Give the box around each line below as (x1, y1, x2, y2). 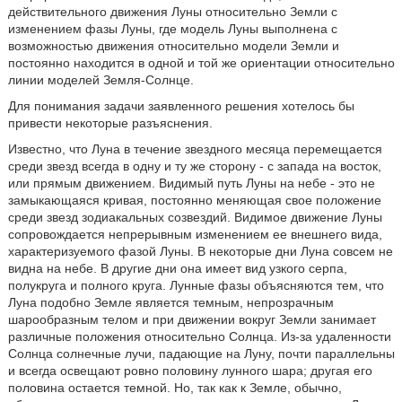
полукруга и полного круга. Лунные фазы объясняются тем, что (7, 278, 384, 293)
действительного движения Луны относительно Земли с (7, 4, 337, 19)
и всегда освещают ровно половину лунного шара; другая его (7, 363, 372, 378)
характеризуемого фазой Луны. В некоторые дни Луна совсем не (7, 244, 393, 258)
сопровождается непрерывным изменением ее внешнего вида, (7, 227, 382, 241)
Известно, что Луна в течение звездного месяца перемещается (7, 142, 382, 156)
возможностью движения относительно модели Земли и (7, 39, 339, 53)
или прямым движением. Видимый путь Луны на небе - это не (7, 176, 375, 190)
